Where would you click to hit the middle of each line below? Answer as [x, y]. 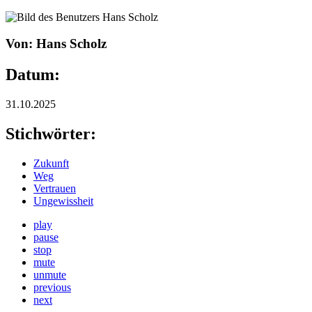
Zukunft [51, 163]
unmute [50, 274]
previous [52, 287]
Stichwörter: [53, 133]
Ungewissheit [63, 201]
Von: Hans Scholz [56, 44]
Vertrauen [55, 188]
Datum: [35, 75]
